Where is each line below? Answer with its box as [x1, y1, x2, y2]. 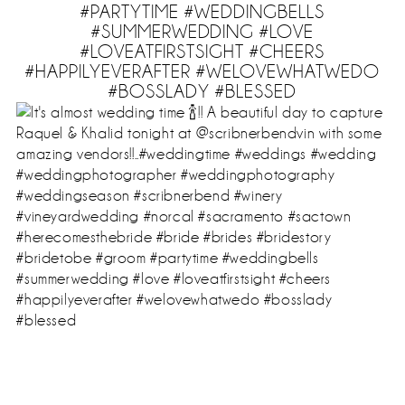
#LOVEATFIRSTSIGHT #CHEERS [80, 41, 325, 62]
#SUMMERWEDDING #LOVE [90, 21, 315, 42]
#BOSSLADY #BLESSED [108, 80, 297, 102]
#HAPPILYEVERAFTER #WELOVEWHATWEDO [25, 61, 380, 82]
